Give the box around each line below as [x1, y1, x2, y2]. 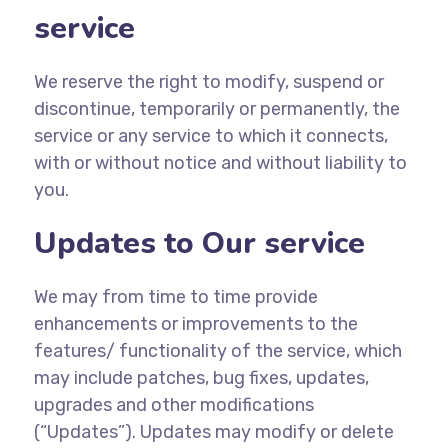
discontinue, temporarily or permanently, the [33, 98, 400, 120]
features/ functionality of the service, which [33, 340, 402, 362]
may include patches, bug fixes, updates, [33, 367, 369, 389]
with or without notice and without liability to [33, 152, 407, 174]
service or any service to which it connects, [33, 125, 388, 147]
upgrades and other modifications [33, 394, 314, 416]
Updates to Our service [33, 223, 365, 264]
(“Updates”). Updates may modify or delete [33, 421, 394, 443]
